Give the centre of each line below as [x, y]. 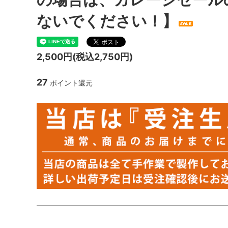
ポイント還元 [70, 83]
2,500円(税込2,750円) [85, 57]
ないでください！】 [107, 21]
